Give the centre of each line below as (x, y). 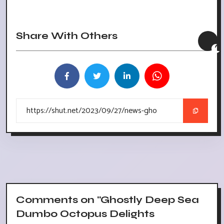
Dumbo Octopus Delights (85, 214)
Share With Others (67, 36)
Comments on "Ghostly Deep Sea (107, 200)
